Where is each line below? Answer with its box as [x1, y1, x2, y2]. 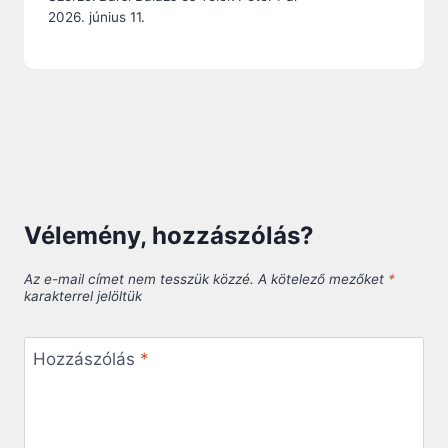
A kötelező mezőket [258, 270, 388, 287]
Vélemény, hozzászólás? [24, 220, 314, 250]
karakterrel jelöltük [24, 287, 142, 304]
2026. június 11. [48, 8, 145, 25]
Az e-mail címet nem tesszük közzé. [24, 270, 254, 287]
